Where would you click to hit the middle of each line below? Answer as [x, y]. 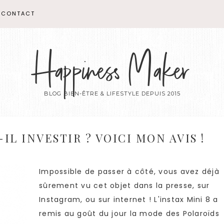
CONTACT [18, 13]
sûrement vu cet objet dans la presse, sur [124, 185]
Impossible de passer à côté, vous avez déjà [129, 171]
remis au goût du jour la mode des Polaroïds [129, 213]
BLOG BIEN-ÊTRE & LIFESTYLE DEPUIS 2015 [112, 93]
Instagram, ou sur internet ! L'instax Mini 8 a [129, 199]
